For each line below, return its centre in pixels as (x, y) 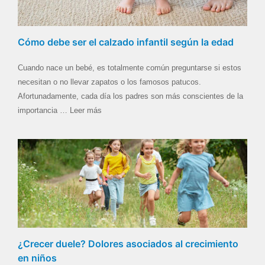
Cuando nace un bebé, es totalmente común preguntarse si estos (130, 67)
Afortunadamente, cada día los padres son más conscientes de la (130, 96)
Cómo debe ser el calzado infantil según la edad (126, 42)
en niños (37, 258)
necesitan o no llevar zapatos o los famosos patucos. (109, 82)
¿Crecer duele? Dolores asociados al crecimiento (128, 243)
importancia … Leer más (60, 110)
